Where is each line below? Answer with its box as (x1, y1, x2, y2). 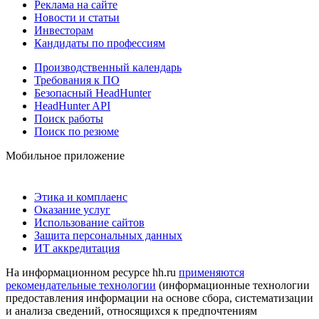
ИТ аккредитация (34, 241, 120, 254)
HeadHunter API (34, 99, 110, 112)
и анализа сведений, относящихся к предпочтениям (6, 304, 257, 317)
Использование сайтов (34, 216, 145, 229)
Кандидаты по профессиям (34, 36, 165, 49)
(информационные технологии (156, 278, 310, 291)
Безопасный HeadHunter (34, 86, 151, 99)
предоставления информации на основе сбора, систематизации (6, 291, 313, 304)
